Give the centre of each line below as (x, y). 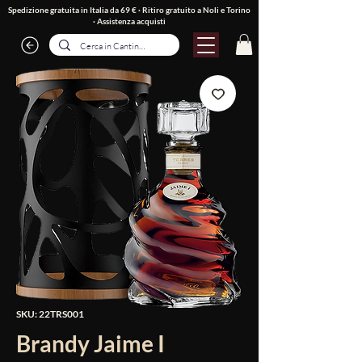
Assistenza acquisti (131, 21)
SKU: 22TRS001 (50, 314)
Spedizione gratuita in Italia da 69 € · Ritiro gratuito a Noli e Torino (129, 10)
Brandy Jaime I (90, 344)
